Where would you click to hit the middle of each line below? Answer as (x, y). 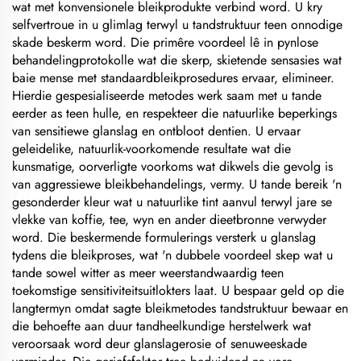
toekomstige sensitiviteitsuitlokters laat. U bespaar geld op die (178, 290)
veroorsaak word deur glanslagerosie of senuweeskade (160, 344)
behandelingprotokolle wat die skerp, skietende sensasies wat (177, 60)
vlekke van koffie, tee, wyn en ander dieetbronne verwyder (169, 220)
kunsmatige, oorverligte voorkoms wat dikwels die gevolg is (172, 166)
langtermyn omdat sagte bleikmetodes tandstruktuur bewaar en (180, 308)
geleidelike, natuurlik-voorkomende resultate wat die (151, 149)
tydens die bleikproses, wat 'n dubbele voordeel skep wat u (172, 255)
